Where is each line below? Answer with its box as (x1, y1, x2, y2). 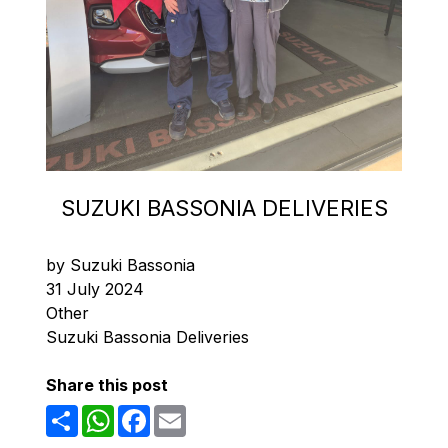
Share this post (46, 374, 168, 395)
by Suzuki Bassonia (46, 254, 195, 275)
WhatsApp (114, 402, 194, 423)
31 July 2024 (46, 278, 144, 299)
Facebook (150, 402, 226, 423)
